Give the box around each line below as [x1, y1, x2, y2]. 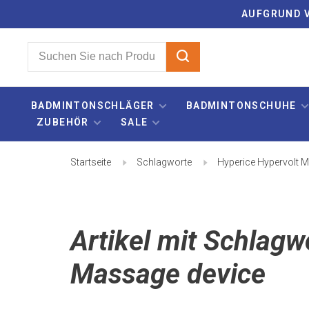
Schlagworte [137, 157, 192, 168]
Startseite [70, 157, 111, 168]
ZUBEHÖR [37, 117, 89, 128]
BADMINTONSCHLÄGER [31, 100, 154, 111]
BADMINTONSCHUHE [186, 100, 297, 111]
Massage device [70, 258, 266, 290]
